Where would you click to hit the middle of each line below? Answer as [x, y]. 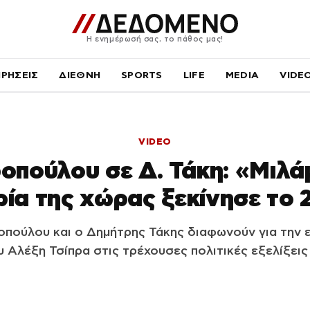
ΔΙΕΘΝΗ [80, 75]
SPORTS [142, 75]
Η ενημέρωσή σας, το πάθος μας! [155, 38]
